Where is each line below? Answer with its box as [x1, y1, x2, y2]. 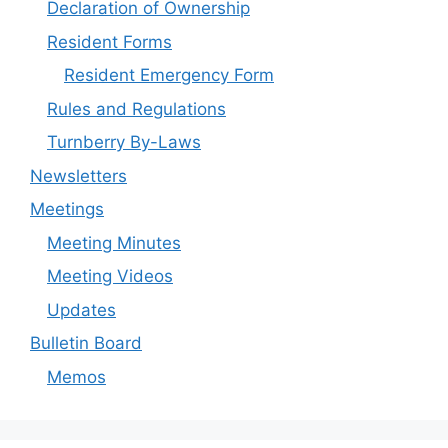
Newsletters [30, 165, 127, 186]
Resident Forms [47, 31, 172, 52]
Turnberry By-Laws [47, 132, 201, 153]
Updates [47, 299, 116, 320]
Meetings [30, 199, 104, 220]
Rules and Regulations [47, 98, 226, 119]
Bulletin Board [30, 333, 142, 354]
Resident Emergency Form [64, 65, 274, 86]
